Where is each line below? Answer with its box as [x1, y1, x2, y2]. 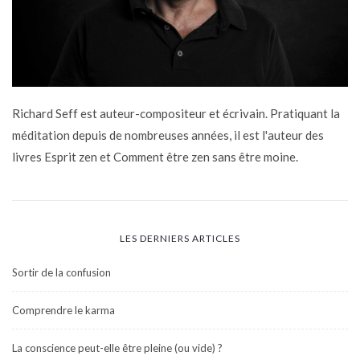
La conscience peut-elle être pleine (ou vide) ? [12, 341, 223, 354]
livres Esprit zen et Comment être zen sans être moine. [12, 149, 298, 164]
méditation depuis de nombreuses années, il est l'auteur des [12, 127, 324, 142]
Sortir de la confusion [12, 265, 111, 279]
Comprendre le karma [12, 303, 115, 317]
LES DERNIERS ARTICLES [120, 231, 240, 244]
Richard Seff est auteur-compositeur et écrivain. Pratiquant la [12, 105, 340, 121]
